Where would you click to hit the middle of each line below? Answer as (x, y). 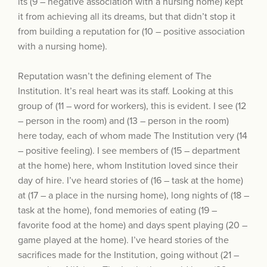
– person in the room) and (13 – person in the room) (123, 121)
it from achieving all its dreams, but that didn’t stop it (127, 17)
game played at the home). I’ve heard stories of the (123, 240)
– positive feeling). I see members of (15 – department (129, 151)
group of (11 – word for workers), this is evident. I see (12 (132, 106)
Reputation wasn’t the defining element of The (115, 77)
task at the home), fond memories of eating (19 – (117, 211)
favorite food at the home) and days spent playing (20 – (133, 226)
